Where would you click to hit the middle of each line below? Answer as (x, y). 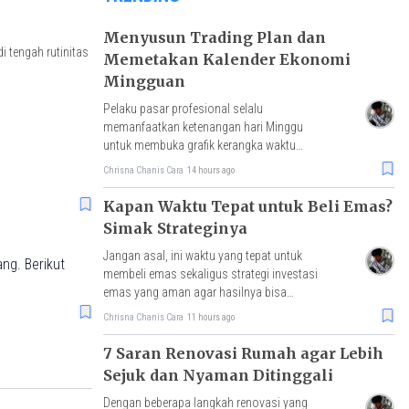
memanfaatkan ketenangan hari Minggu (203, 126)
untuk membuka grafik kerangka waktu (199, 145)
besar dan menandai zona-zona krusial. (203, 163)
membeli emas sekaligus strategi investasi (210, 273)
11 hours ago (210, 317)
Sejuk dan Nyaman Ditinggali (218, 375)
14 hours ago (210, 170)
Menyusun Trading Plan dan (214, 37)
